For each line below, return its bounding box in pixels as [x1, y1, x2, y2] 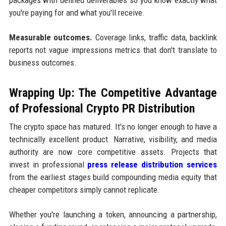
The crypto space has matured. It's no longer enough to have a [9, 121, 217, 132]
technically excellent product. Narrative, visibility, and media [9, 134, 217, 144]
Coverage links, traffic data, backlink [92, 32, 217, 42]
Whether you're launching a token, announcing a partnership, [9, 209, 217, 219]
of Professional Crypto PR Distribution [9, 101, 195, 116]
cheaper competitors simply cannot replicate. [9, 184, 160, 195]
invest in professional [9, 159, 88, 169]
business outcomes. [9, 57, 77, 68]
